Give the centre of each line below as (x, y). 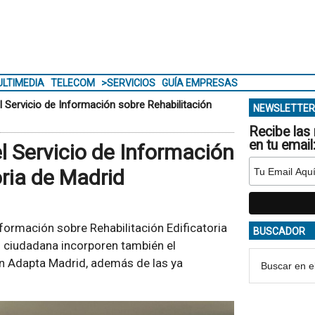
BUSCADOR (279, 231)
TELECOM (72, 83)
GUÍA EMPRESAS (199, 83)
